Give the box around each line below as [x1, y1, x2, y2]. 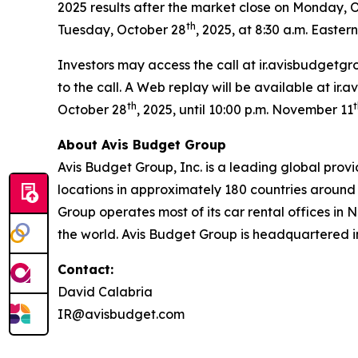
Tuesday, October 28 [58, 22, 186, 38]
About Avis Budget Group [58, 137, 226, 153]
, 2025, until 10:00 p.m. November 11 [137, 101, 353, 118]
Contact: [58, 261, 113, 278]
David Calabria [58, 284, 153, 300]
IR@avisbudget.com [58, 306, 185, 323]
